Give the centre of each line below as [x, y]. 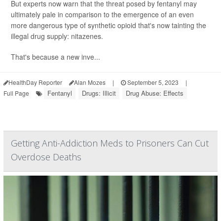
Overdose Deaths [46, 157]
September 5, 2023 [152, 82]
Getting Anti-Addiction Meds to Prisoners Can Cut [110, 143]
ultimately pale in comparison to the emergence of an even [102, 15]
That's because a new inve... [55, 57]
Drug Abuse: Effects [155, 93]
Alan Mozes [90, 82]
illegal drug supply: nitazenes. [57, 36]
